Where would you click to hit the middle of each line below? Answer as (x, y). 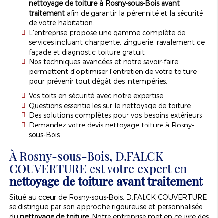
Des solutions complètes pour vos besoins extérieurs (115, 115)
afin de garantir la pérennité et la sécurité (134, 13)
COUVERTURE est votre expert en (98, 168)
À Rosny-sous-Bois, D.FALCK (86, 155)
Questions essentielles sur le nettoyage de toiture (109, 105)
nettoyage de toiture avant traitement (106, 181)
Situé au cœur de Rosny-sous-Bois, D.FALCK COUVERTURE (108, 197)
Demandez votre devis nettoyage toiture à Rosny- (111, 125)
